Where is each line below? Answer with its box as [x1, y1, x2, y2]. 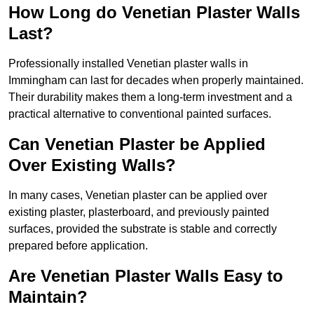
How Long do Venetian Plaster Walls [8, 3, 300, 22]
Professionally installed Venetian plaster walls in [8, 57, 248, 70]
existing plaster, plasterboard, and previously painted [8, 206, 269, 219]
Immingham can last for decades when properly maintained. [8, 74, 303, 87]
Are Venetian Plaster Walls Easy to [8, 266, 283, 286]
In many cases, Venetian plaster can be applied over [8, 189, 267, 202]
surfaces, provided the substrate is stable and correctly [8, 223, 277, 235]
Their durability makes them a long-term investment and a [8, 91, 292, 104]
